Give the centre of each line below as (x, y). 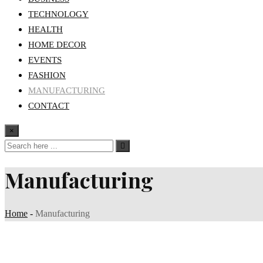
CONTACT (49, 106)
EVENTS (45, 60)
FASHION (47, 75)
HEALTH (45, 30)
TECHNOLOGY (58, 14)
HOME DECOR (57, 45)
